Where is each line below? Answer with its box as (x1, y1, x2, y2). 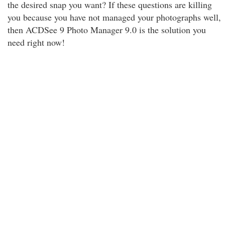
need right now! (8, 36, 65, 48)
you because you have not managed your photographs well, (8, 11, 221, 23)
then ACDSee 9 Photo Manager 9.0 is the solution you (8, 24, 206, 36)
